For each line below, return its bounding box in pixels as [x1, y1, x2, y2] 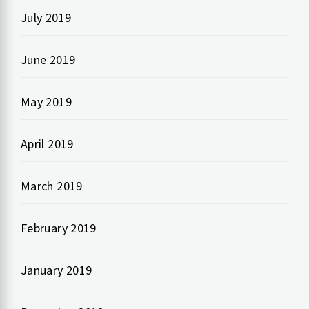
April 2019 [21, 136, 74, 152]
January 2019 [21, 262, 92, 279]
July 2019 [21, 10, 72, 26]
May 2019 [21, 94, 72, 110]
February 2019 [21, 220, 97, 237]
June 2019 [21, 52, 76, 68]
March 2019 [21, 178, 83, 195]
